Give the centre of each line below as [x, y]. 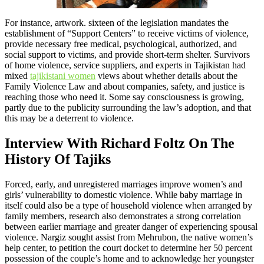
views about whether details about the [166, 76]
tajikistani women [63, 76]
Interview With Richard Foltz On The [120, 143]
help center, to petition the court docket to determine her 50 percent [128, 248]
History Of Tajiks [58, 159]
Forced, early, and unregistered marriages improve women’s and [123, 184]
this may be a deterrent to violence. [69, 118]
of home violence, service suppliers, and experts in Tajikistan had [125, 65]
